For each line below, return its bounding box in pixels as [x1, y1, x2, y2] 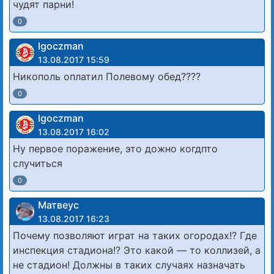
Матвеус [38, 199, 79, 212]
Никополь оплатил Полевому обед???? [13, 70, 201, 83]
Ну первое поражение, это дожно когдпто [13, 143, 218, 155]
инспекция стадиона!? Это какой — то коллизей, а [13, 244, 261, 257]
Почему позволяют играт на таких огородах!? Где [13, 229, 257, 242]
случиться [13, 157, 62, 170]
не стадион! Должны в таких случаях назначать [13, 259, 245, 272]
